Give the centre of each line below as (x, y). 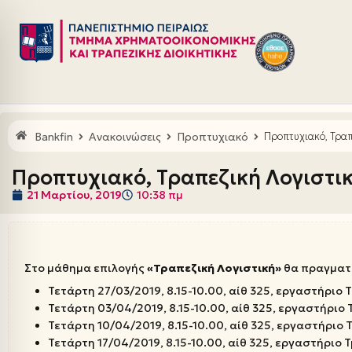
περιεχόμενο (48, 68)
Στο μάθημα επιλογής (86, 268)
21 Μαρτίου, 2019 (74, 194)
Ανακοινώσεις (125, 136)
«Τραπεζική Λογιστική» (214, 268)
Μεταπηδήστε (52, 40)
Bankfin (54, 136)
